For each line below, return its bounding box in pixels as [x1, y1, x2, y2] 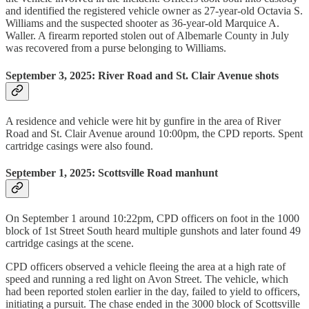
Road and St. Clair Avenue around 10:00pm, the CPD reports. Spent [6, 127, 303, 139]
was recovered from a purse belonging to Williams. [6, 42, 226, 54]
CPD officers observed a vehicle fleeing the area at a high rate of [6, 261, 286, 273]
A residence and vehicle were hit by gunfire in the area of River [6, 114, 281, 127]
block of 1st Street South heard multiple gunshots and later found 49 [6, 225, 301, 237]
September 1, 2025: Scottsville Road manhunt [6, 167, 218, 179]
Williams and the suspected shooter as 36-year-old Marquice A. [6, 17, 279, 30]
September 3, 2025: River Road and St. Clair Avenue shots [6, 69, 279, 81]
